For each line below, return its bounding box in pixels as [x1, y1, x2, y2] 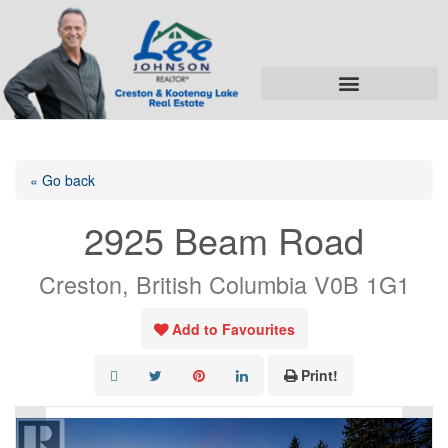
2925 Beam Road [84, 213, 364, 265]
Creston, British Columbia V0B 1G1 [38, 266, 410, 301]
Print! [301, 364, 338, 385]
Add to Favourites [171, 318, 295, 339]
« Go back [30, 169, 95, 190]
